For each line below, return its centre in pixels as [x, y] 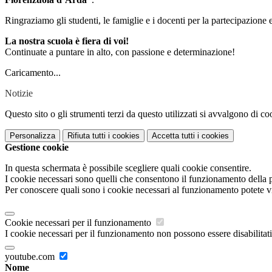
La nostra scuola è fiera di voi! [67, 41]
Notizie [19, 93]
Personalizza [32, 136]
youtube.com [31, 257]
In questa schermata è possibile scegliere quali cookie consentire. [128, 168]
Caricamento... [33, 73]
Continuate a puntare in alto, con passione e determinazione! [120, 52]
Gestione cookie [37, 148]
